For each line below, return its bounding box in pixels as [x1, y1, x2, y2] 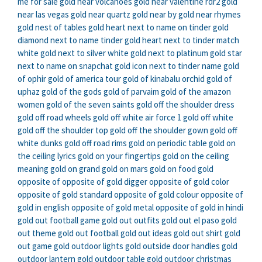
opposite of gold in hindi [156, 202, 243, 213]
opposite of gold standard [18, 189, 112, 201]
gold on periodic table [129, 137, 207, 149]
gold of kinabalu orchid [123, 73, 205, 85]
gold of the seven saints [46, 99, 135, 111]
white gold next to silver [18, 47, 106, 59]
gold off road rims [64, 137, 127, 149]
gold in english [18, 202, 70, 213]
